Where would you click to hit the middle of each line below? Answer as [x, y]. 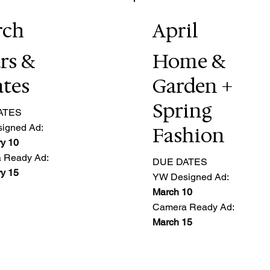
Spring [182, 111]
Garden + [192, 86]
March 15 [172, 222]
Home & [189, 61]
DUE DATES [180, 162]
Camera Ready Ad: [193, 207]
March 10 [172, 192]
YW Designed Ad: [190, 177]
